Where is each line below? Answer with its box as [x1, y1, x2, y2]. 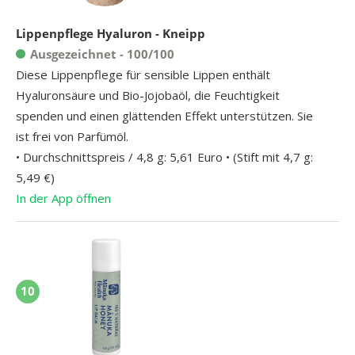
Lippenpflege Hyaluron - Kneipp [16, 25, 205, 41]
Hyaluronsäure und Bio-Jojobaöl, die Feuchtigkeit [16, 86, 280, 103]
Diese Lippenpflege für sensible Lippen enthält [16, 66, 270, 82]
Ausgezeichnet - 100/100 [30, 45, 174, 62]
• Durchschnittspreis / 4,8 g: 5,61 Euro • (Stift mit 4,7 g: [16, 148, 313, 165]
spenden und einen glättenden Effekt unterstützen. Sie [16, 107, 313, 124]
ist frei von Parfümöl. [16, 128, 128, 144]
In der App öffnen [16, 189, 111, 206]
